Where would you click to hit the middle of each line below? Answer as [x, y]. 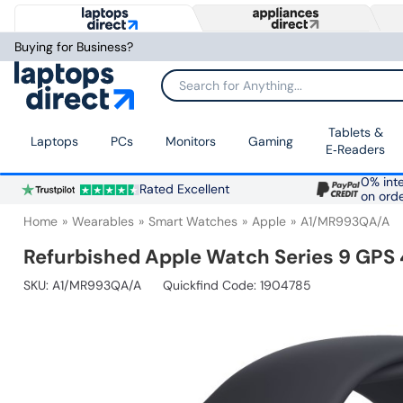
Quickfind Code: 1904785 [237, 286]
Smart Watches [193, 222]
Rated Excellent [184, 190]
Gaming [271, 141]
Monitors [191, 141]
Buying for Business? [74, 47]
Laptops [54, 141]
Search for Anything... [223, 91]
